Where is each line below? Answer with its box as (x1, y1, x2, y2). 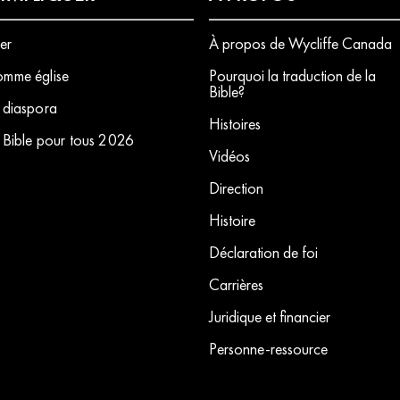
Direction (209, 178, 263, 198)
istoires (221, 113, 262, 134)
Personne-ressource (209, 338, 328, 359)
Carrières (209, 274, 263, 295)
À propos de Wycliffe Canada (209, 33, 392, 54)
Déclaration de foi (209, 242, 318, 262)
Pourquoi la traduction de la (209, 65, 376, 86)
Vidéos (209, 146, 250, 166)
